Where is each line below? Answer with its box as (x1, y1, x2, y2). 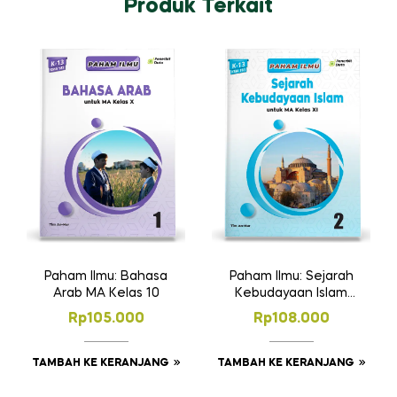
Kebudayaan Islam (235, 286, 347, 300)
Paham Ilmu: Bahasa (44, 269, 167, 283)
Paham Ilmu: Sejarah (229, 269, 354, 283)
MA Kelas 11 (255, 303, 327, 316)
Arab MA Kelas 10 (52, 286, 160, 300)
